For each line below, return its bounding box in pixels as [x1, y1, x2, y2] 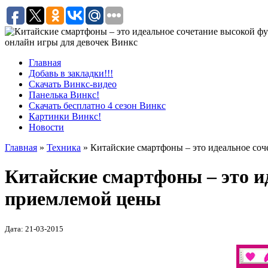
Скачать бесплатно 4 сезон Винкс [29, 100, 166, 111]
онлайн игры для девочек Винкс [5, 37, 138, 47]
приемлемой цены [5, 188, 161, 210]
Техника [47, 142, 81, 153]
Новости [29, 122, 64, 132]
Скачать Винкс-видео [29, 79, 117, 89]
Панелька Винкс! [29, 90, 99, 100]
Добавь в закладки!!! [29, 68, 113, 78]
